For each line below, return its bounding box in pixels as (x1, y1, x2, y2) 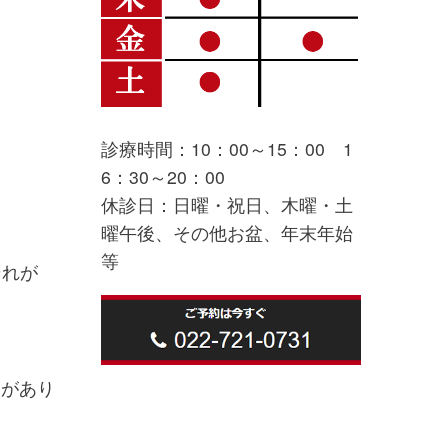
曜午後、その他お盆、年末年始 (100, 219, 353, 245)
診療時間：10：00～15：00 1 (100, 135, 353, 161)
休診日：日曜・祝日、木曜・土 (100, 191, 353, 217)
